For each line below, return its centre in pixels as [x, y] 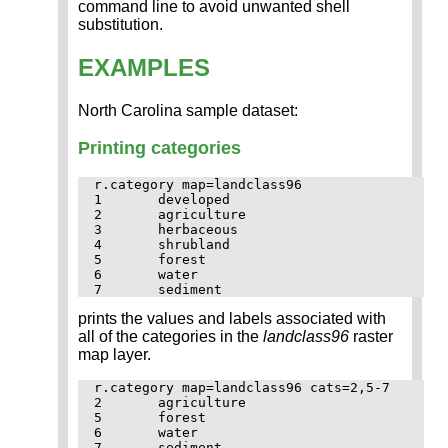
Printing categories [159, 147]
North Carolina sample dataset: [188, 110]
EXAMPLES [144, 67]
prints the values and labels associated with [232, 318]
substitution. [120, 25]
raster [371, 336]
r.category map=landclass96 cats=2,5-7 [246, 387]
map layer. [114, 354]
